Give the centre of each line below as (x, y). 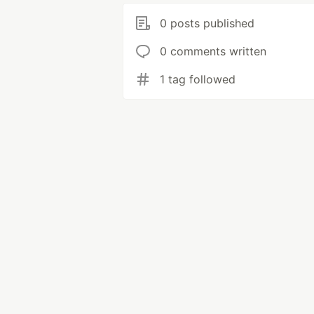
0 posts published (207, 23)
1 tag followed (198, 79)
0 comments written (213, 51)
